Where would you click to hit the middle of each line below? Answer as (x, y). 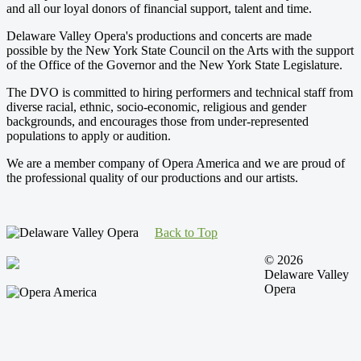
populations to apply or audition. (89, 135)
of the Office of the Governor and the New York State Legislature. (174, 64)
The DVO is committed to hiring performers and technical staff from (180, 92)
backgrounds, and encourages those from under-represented (158, 121)
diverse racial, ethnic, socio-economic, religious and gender (156, 106)
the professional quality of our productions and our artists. (152, 177)
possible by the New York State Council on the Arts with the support (180, 50)
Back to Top (186, 232)
